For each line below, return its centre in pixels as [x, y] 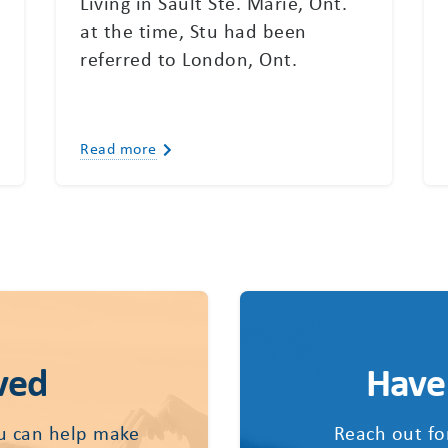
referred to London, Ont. [188, 58]
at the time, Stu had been [193, 30]
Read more [118, 147]
